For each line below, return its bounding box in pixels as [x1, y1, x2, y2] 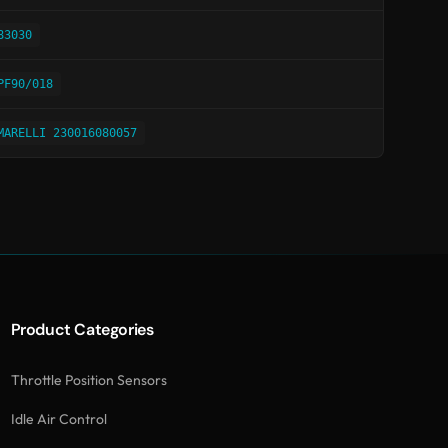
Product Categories [10, 319, 154, 340]
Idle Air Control [10, 410, 107, 428]
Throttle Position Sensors [10, 370, 167, 389]
